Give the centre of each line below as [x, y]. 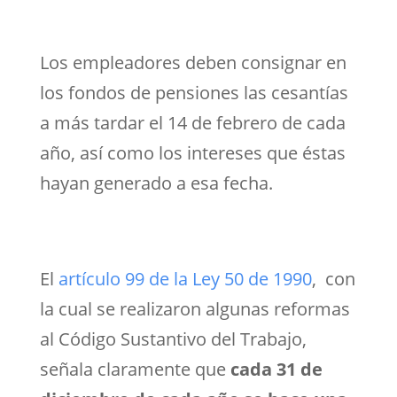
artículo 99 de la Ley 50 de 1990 [185, 278]
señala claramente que [135, 369]
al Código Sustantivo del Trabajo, [173, 339]
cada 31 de [276, 369]
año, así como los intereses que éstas [192, 152]
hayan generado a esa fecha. [156, 183]
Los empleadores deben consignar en [193, 62]
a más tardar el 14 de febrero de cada [192, 122]
